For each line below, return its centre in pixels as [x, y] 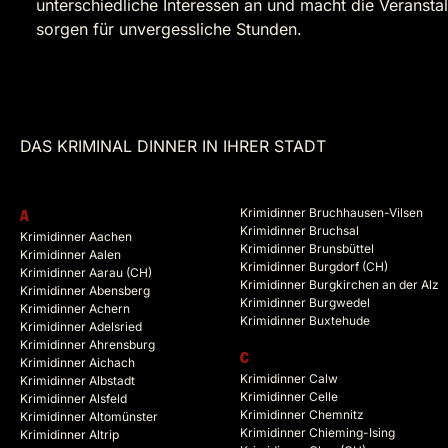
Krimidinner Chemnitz [302, 415]
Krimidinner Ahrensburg [87, 345]
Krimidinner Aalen [70, 255]
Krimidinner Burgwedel [305, 303]
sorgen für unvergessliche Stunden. [169, 29]
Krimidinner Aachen [76, 237]
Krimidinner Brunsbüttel [307, 249]
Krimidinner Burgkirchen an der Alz [339, 285]
